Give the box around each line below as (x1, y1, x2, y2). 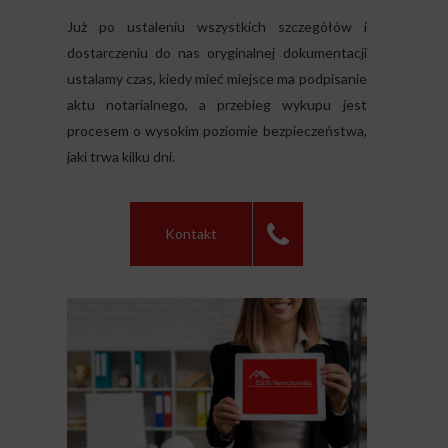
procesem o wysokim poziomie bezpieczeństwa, (66, 122, 367, 140)
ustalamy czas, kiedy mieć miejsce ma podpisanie (66, 70, 367, 88)
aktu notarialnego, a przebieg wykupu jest (66, 96, 367, 114)
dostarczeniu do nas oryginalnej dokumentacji (66, 44, 367, 62)
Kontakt (165, 225, 217, 243)
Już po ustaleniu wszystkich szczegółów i (66, 18, 367, 36)
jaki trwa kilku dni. (66, 148, 175, 166)
